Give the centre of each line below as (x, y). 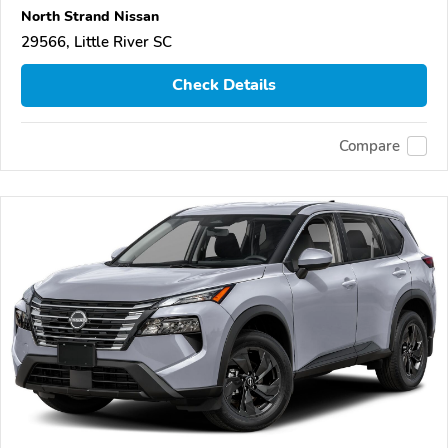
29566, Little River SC (96, 41)
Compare (369, 146)
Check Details (224, 85)
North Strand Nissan (90, 15)
